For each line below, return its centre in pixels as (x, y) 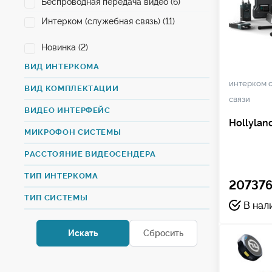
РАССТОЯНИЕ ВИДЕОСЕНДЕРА (90, 154)
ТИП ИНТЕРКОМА (61, 176)
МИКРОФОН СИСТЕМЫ (73, 132)
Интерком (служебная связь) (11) (108, 21)
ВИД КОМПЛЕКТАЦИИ (72, 88)
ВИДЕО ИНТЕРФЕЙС (67, 110)
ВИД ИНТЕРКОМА (62, 66)
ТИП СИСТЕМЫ (56, 198)
